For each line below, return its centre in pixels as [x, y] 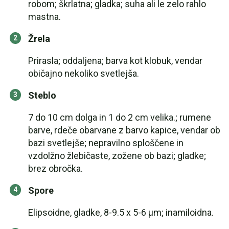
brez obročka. [55, 168]
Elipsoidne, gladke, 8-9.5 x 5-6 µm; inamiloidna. [121, 212]
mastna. [44, 17]
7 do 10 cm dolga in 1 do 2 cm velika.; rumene [120, 117]
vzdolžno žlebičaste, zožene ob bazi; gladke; [117, 156]
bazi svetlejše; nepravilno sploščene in [106, 143]
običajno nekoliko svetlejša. [84, 73]
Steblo [42, 95]
